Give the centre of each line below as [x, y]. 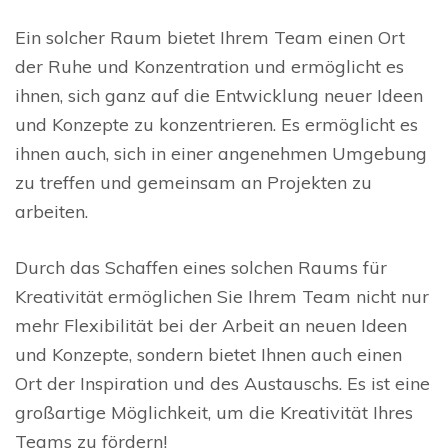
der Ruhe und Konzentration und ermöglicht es [209, 67]
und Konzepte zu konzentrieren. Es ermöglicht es [216, 125]
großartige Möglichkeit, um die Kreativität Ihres [214, 413]
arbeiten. [51, 212]
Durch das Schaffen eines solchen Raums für [201, 268]
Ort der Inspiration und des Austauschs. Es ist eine [222, 384]
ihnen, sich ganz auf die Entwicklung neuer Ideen [219, 96]
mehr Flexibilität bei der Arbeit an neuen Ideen [211, 326]
